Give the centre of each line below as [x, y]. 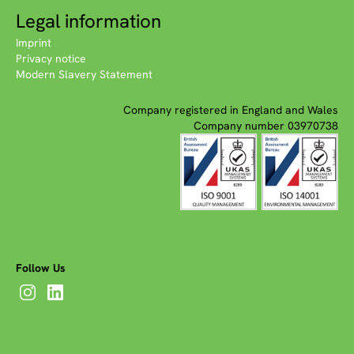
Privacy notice [51, 58]
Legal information [88, 21]
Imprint [34, 42]
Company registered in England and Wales [231, 109]
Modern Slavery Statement [84, 74]
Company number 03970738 [266, 125]
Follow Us [41, 267]
